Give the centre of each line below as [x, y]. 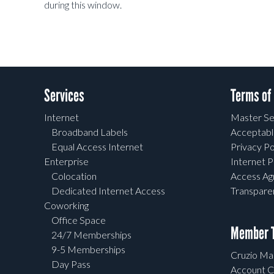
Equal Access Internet [97, 147]
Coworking [66, 206]
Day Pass [71, 264]
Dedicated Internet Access [108, 191]
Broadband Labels [90, 132]
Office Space [79, 220]
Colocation [74, 176]
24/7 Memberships [91, 235]
